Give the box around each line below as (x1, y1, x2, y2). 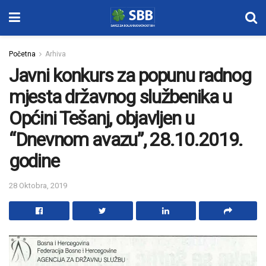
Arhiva (45, 50, 66, 58)
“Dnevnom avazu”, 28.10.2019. (9, 128, 243, 151)
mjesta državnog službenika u (9, 85, 232, 108)
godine (9, 150, 59, 172)
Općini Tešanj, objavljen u (9, 107, 194, 129)
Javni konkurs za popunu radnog (9, 64, 251, 87)
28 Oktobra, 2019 (9, 180, 67, 190)
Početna (9, 50, 36, 58)
